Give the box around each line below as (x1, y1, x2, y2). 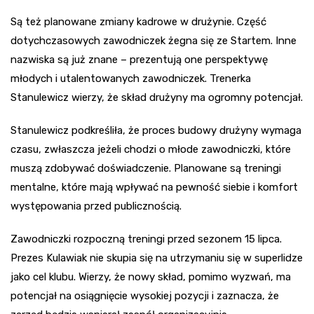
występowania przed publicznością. (11, 199, 182, 212)
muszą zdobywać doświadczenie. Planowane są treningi (11, 161, 281, 175)
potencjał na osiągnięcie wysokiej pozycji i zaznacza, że (11, 289, 279, 302)
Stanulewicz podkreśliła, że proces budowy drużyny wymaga (11, 123, 301, 137)
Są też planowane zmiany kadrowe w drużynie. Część (11, 15, 266, 28)
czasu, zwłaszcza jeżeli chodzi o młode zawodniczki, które (11, 142, 291, 156)
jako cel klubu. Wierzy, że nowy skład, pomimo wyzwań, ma (11, 270, 291, 283)
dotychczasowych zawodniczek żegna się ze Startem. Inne (11, 34, 296, 47)
